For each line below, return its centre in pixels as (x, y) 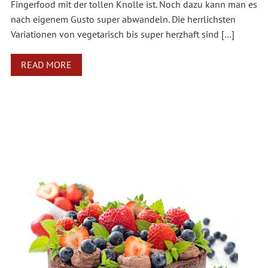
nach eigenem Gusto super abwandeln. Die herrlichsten (123, 19)
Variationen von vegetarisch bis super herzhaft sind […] (122, 34)
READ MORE (46, 65)
